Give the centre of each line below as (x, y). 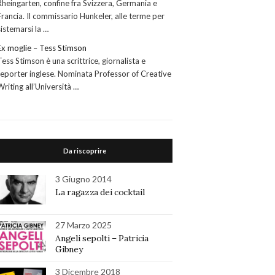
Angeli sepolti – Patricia (102, 238)
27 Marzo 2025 (84, 225)
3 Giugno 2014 (84, 179)
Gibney (69, 249)
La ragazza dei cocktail (100, 192)
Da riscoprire (85, 150)
